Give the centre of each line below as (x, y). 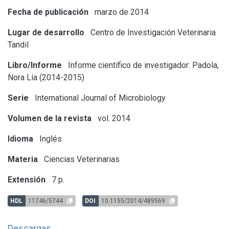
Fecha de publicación (48, 12)
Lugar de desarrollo (46, 32)
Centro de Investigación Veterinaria (152, 32)
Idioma (20, 139)
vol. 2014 (113, 118)
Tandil (18, 44)
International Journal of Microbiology (99, 98)
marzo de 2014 (121, 12)
